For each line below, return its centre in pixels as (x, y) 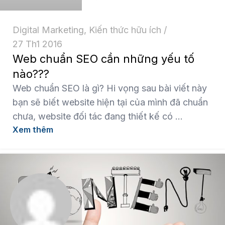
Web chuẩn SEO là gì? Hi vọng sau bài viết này (110, 88)
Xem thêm (33, 130)
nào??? (31, 74)
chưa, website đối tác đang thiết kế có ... (98, 116)
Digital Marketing (48, 30)
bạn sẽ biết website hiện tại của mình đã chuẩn (110, 102)
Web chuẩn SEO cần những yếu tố (103, 59)
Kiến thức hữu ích (125, 30)
